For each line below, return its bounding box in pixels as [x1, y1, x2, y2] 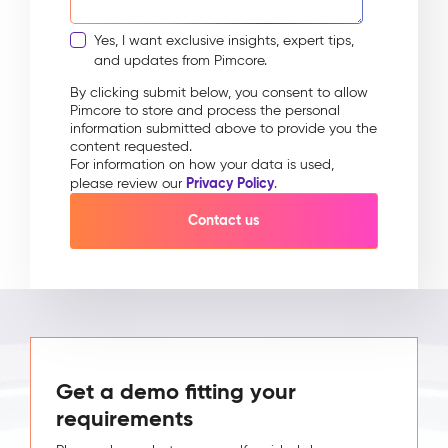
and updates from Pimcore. [94, 51, 267, 69]
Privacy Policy [186, 173, 274, 192]
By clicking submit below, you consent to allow [70, 83, 368, 101]
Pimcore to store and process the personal [70, 101, 340, 119]
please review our [70, 174, 186, 192]
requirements [56, 404, 193, 432]
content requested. [70, 137, 192, 155]
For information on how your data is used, [70, 155, 334, 173]
